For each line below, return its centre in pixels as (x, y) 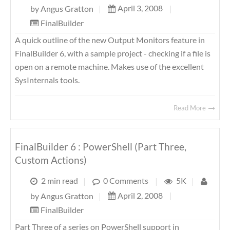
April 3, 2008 (141, 8)
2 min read (60, 181)
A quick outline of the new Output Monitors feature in (110, 40)
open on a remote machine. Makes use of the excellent (109, 67)
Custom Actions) (51, 160)
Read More (190, 108)
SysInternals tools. (47, 80)
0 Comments (126, 181)
